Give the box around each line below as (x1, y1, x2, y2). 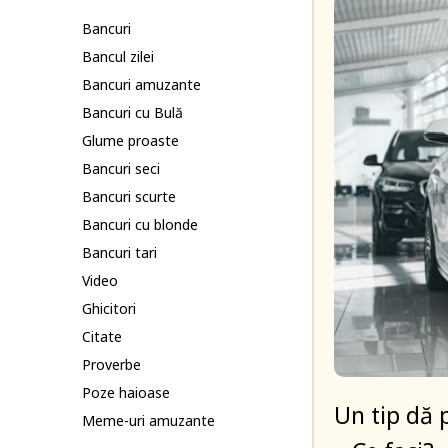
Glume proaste (82, 131, 179, 150)
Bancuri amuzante (82, 75, 201, 94)
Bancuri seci (82, 159, 160, 178)
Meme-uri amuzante (82, 411, 215, 430)
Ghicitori (82, 299, 136, 318)
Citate (82, 327, 122, 346)
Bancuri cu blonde (82, 215, 198, 234)
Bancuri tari (82, 243, 157, 262)
